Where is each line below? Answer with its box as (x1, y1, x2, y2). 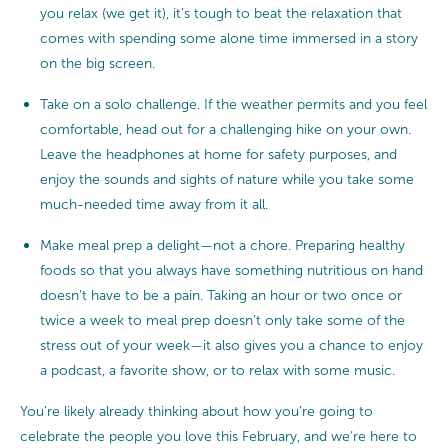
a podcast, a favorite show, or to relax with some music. (40, 362, 395, 378)
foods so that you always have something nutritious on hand (40, 262, 423, 278)
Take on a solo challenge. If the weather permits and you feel (40, 96, 427, 112)
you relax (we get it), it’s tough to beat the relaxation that (40, 5, 402, 21)
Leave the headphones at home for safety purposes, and (40, 146, 397, 162)
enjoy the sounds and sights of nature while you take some (40, 171, 414, 187)
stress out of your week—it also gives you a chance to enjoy (40, 337, 423, 353)
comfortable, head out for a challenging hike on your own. (40, 121, 411, 137)
